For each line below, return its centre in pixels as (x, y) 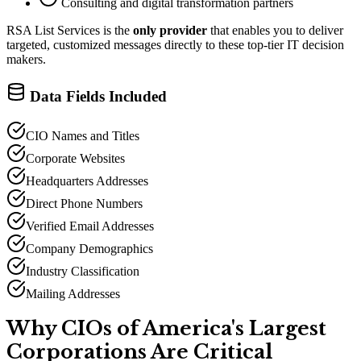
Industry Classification (83, 271)
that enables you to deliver (275, 31)
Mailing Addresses (73, 293)
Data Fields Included (96, 96)
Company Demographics (89, 248)
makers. (26, 60)
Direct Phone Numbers (84, 203)
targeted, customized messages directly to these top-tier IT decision (175, 45)
